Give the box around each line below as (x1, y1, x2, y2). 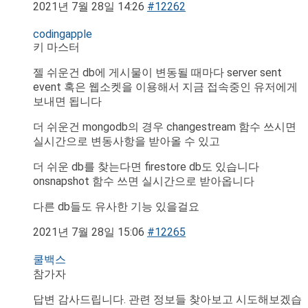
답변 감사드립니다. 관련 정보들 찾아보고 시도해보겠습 (33, 293, 302, 307)
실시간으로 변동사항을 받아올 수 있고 (33, 135, 220, 148)
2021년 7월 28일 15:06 (33, 225, 144, 239)
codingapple (33, 27, 92, 41)
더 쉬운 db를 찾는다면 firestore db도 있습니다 (33, 160, 259, 174)
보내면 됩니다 (33, 95, 104, 109)
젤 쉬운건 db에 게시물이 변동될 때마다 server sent (33, 66, 282, 80)
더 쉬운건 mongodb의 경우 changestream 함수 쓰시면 (33, 120, 296, 134)
